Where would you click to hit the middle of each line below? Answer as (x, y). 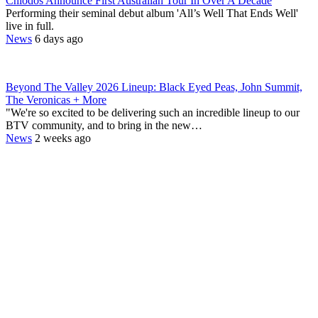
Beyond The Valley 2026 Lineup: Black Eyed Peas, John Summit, (154, 87)
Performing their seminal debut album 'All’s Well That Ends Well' (152, 13)
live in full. (30, 26)
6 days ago (59, 39)
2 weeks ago (63, 138)
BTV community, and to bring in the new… (104, 126)
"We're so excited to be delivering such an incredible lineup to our (153, 113)
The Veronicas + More (56, 100)
